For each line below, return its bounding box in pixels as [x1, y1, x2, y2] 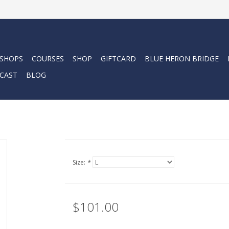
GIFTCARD [101, 54, 136, 63]
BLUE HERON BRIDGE [145, 54, 219, 63]
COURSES [32, 54, 64, 63]
